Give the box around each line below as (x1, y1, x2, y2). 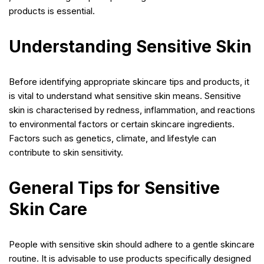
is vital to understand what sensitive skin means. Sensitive (9, 90, 241, 101)
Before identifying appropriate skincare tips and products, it (9, 75, 249, 87)
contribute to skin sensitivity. (9, 146, 123, 158)
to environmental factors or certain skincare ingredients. (9, 118, 235, 130)
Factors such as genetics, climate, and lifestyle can (9, 132, 216, 144)
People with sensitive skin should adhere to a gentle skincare (9, 238, 255, 250)
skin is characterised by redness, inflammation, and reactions (9, 104, 255, 115)
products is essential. (9, 5, 95, 16)
